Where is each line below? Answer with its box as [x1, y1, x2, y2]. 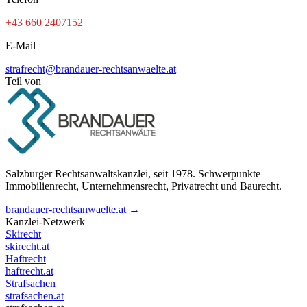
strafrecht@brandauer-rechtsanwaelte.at [5, 62, 176, 75]
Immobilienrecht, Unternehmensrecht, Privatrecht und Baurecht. [5, 180, 282, 192]
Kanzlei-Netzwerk [5, 215, 85, 228]
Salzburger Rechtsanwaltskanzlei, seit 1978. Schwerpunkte [5, 167, 260, 180]
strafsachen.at [5, 289, 64, 302]
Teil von [5, 75, 41, 87]
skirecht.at [5, 240, 49, 252]
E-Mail [5, 39, 36, 51]
